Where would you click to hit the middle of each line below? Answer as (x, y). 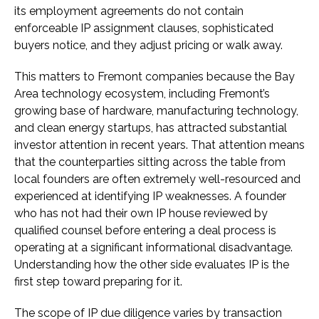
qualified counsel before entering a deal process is (145, 231)
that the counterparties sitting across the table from (150, 162)
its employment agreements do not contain (129, 11)
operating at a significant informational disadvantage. (153, 248)
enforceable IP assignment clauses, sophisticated (144, 28)
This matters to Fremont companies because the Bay (155, 77)
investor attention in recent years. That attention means (159, 145)
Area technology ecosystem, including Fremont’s (142, 94)
